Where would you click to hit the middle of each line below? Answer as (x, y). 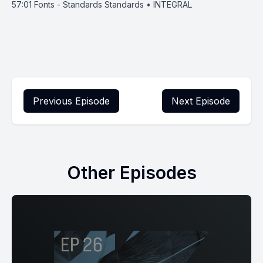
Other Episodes (131, 173)
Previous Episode (71, 101)
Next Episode (201, 101)
